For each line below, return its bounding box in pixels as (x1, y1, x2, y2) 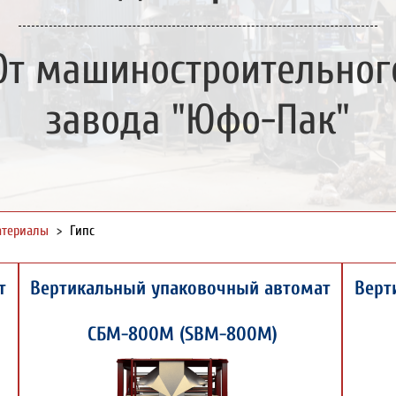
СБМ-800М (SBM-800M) (82, 323, 278, 346)
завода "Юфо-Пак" (46, 95, 350, 144)
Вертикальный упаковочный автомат (29, 277, 331, 300)
